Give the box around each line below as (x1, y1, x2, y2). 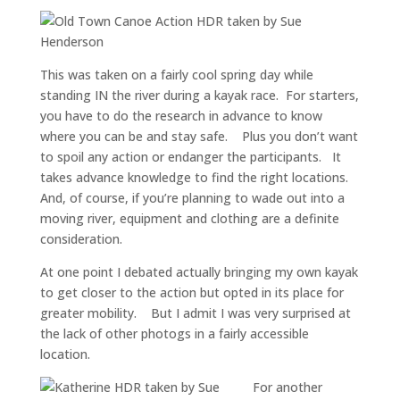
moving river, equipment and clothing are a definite (39, 210, 339, 227)
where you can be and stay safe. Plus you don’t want (39, 128, 358, 145)
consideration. (39, 230, 122, 247)
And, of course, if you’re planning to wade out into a (39, 189, 345, 206)
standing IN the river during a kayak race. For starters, (39, 87, 359, 104)
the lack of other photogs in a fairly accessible (39, 325, 309, 342)
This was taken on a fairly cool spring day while (39, 66, 313, 83)
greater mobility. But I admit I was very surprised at (39, 304, 351, 321)
